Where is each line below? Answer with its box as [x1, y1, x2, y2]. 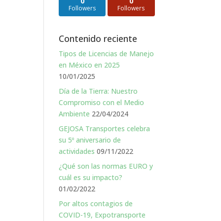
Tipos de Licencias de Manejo [59, 48, 154, 58]
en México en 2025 [59, 60, 120, 70]
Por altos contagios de [59, 198, 133, 208]
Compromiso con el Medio [59, 97, 145, 107]
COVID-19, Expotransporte [59, 210, 146, 220]
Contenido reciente [59, 32, 138, 44]
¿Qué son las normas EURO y [59, 161, 153, 171]
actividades [59, 146, 95, 156]
